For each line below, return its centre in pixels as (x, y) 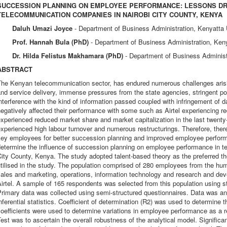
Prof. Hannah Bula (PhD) (51, 42)
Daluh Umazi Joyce (43, 28)
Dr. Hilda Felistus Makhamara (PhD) (69, 55)
